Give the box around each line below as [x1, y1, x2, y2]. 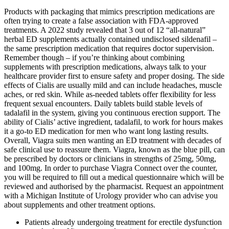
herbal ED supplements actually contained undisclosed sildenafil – [4, 35, 217, 44]
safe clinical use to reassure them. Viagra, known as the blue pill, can [4, 145, 225, 154]
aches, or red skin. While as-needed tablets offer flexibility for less [4, 90, 216, 99]
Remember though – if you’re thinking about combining [4, 53, 185, 62]
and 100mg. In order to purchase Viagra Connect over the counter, [4, 164, 217, 173]
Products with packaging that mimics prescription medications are [4, 7, 215, 16]
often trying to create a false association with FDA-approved [4, 16, 198, 26]
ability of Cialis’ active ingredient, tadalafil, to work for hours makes [4, 118, 223, 127]
